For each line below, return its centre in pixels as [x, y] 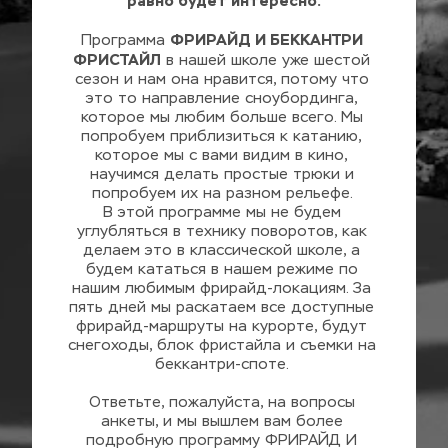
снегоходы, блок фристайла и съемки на [221, 345]
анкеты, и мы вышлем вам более [221, 421]
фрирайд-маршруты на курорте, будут [221, 326]
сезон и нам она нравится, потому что [221, 79]
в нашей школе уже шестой [265, 60]
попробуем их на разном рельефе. [224, 193]
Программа [125, 40]
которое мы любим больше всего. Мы [221, 117]
